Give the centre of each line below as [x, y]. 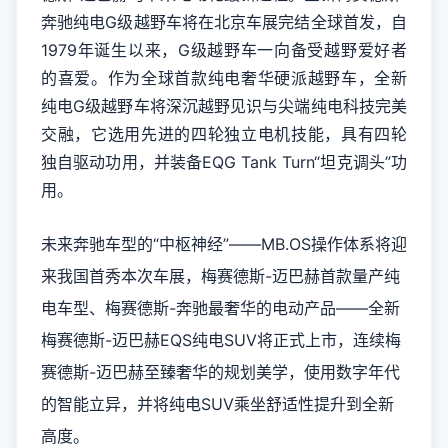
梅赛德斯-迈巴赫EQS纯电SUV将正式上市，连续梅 [221, 340]
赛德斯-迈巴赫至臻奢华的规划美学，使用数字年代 [220, 372]
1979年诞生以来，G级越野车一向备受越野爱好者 [224, 50]
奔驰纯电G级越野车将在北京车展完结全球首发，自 [224, 22]
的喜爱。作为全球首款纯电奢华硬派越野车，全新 [224, 78]
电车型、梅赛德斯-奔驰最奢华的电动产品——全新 [220, 308]
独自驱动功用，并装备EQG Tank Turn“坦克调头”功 [224, 162]
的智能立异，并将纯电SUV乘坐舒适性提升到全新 [217, 404]
